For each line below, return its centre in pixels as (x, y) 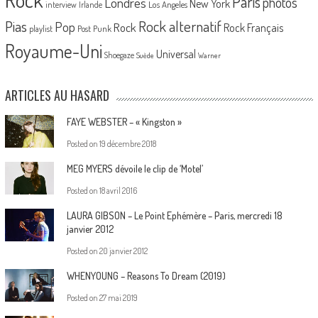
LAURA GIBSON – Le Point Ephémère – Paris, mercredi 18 (174, 215)
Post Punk (94, 28)
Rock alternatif (180, 26)
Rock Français (253, 27)
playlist (40, 28)
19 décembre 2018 (127, 143)
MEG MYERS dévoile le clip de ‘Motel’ (135, 168)
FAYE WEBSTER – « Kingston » (124, 121)
